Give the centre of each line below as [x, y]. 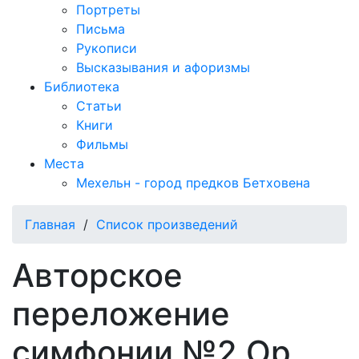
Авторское [97, 275]
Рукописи [107, 48]
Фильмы [102, 144]
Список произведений [167, 224]
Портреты [108, 10]
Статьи [99, 106]
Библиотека [82, 87]
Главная [50, 224]
